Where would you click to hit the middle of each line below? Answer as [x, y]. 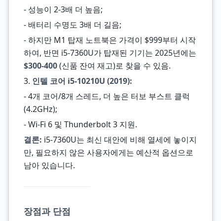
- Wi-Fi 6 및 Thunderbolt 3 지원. [80, 124]
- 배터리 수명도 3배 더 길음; [72, 25]
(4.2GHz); [40, 109]
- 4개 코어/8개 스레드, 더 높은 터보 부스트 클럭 [107, 96]
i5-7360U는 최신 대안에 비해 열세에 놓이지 [119, 140]
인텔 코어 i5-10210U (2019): [82, 81]
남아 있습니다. [49, 165]
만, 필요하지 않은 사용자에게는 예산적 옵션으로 [108, 152]
